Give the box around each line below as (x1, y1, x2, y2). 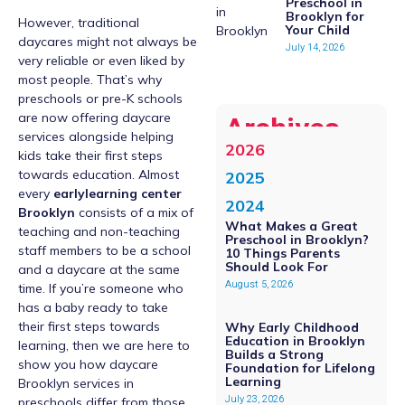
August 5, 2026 (224, 277, 293, 293)
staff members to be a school (18, 242, 191, 259)
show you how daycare (18, 356, 158, 373)
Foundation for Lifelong (224, 360, 375, 377)
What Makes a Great (224, 218, 358, 235)
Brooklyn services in (18, 375, 134, 392)
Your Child (285, 21, 350, 38)
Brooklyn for (285, 7, 364, 24)
